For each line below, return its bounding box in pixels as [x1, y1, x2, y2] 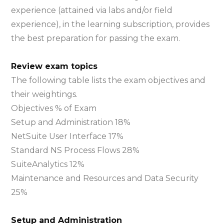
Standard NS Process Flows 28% [11, 145, 140, 155]
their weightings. [11, 89, 78, 99]
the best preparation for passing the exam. [11, 33, 180, 43]
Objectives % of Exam [11, 103, 97, 113]
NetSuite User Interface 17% [11, 131, 124, 141]
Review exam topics [11, 61, 98, 71]
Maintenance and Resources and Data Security [11, 173, 199, 183]
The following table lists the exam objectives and [11, 75, 206, 85]
